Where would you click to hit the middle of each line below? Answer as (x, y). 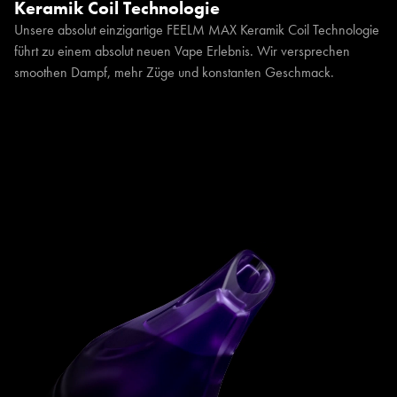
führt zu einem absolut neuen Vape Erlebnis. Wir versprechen (182, 51)
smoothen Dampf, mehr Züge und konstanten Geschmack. (174, 73)
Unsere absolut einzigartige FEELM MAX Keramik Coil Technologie (197, 30)
